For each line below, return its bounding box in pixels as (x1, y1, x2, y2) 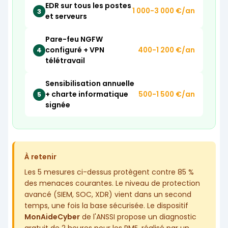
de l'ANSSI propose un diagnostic (80, 212, 196, 222)
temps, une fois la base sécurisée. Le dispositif (24, 201, 188, 211)
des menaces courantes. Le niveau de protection (24, 178, 200, 189)
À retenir (24, 152, 56, 162)
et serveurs (45, 11, 87, 22)
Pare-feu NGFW (45, 34, 103, 45)
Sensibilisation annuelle (45, 78, 134, 89)
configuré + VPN (45, 45, 104, 55)
